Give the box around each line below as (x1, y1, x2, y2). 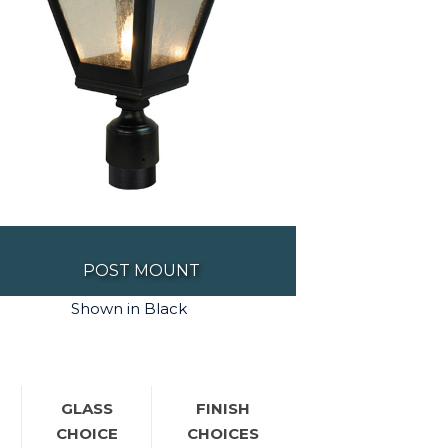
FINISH (196, 399, 250, 419)
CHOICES (187, 424, 259, 444)
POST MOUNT (82, 261, 200, 281)
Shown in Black (71, 299, 188, 319)
